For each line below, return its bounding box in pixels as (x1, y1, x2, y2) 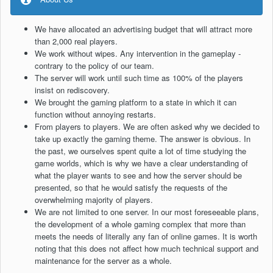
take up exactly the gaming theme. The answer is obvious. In (35, 133, 250, 145)
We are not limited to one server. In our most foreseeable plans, (35, 206, 259, 218)
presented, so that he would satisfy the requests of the (35, 182, 227, 194)
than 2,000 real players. (35, 35, 118, 48)
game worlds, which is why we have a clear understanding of (35, 157, 248, 169)
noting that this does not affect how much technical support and (35, 243, 258, 255)
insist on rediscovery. (35, 84, 110, 96)
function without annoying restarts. (35, 108, 156, 121)
